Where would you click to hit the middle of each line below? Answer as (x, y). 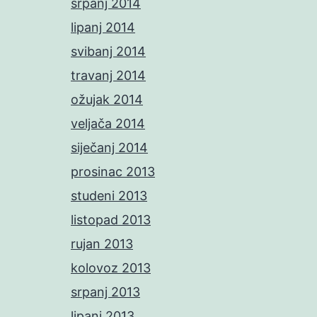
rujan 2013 (102, 243)
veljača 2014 (108, 123)
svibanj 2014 (108, 51)
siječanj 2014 (109, 147)
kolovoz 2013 (111, 267)
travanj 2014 (108, 75)
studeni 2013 (109, 195)
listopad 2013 (111, 219)
